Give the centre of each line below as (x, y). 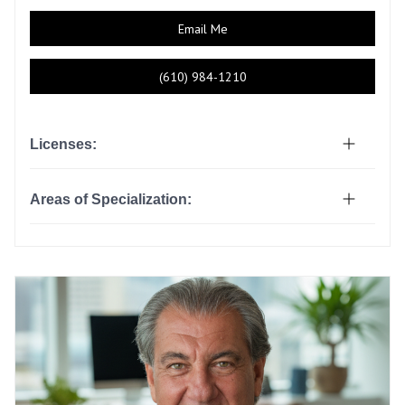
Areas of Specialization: (111, 199)
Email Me (202, 28)
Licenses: (63, 144)
